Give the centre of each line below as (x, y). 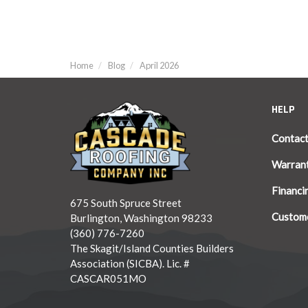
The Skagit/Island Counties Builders (152, 248)
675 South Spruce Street (126, 202)
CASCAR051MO (108, 278)
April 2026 (159, 65)
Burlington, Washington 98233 (141, 218)
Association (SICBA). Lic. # (130, 263)
